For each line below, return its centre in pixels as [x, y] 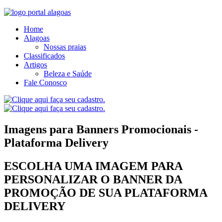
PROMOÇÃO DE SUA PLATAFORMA [106, 193]
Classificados [44, 56]
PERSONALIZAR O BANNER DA [93, 179]
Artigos [35, 65]
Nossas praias [65, 47]
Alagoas [37, 38]
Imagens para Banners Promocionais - [101, 129]
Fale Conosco [45, 83]
